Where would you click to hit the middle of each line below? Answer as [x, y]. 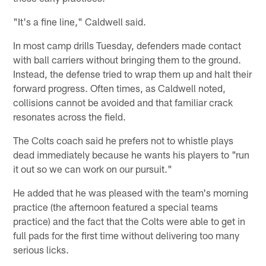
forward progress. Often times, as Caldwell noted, [120, 88]
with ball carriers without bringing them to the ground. [127, 59]
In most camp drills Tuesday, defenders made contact [127, 45]
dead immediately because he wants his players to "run [132, 154]
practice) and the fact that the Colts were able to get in [129, 221]
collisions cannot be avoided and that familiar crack [123, 102]
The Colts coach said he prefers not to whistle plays [123, 140]
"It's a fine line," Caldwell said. [80, 21]
